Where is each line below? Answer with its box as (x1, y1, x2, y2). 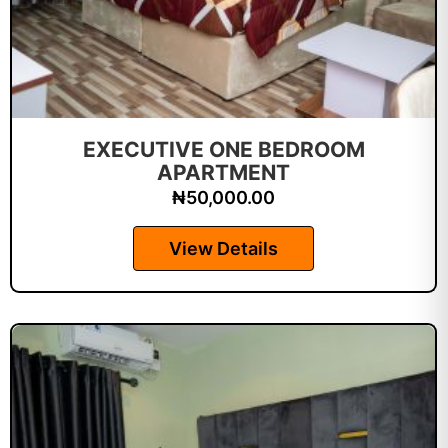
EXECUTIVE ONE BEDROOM (82, 137, 365, 162)
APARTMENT (157, 160, 290, 185)
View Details (169, 238, 278, 259)
